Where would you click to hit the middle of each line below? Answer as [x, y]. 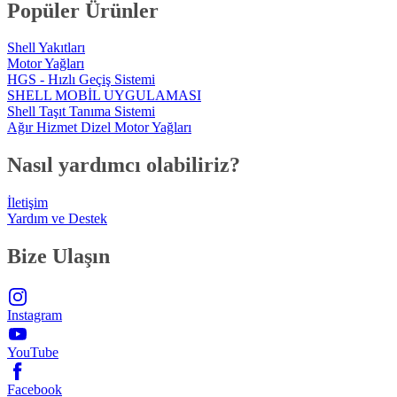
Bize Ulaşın [58, 257]
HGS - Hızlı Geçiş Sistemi [81, 80]
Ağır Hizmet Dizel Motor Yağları [99, 128]
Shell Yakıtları [46, 48]
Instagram [35, 315]
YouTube [33, 353]
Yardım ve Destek [57, 219]
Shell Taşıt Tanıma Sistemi [81, 112]
